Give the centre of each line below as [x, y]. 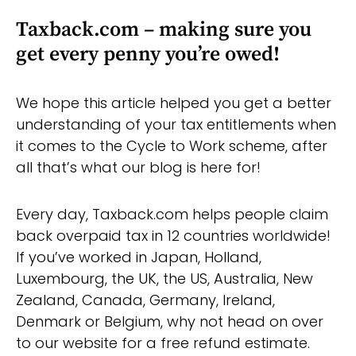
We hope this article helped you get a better [174, 103]
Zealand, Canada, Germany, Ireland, [145, 300]
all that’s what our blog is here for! [138, 167]
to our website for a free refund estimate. [163, 342]
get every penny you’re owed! [148, 54]
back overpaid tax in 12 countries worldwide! [173, 235]
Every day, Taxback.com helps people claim [172, 214]
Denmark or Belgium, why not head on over [170, 321]
